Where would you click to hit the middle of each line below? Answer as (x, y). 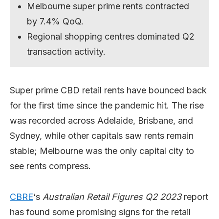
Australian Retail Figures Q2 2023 (112, 197)
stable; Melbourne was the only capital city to (102, 151)
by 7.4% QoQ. (55, 21)
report (195, 197)
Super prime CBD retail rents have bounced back (108, 90)
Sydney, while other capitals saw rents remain (102, 135)
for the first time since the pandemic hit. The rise (107, 105)
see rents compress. (50, 166)
